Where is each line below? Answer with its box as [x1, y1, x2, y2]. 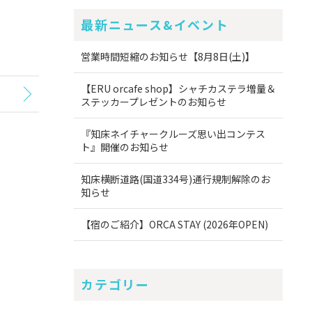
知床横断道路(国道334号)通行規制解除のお [81, 172, 270, 187]
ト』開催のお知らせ [81, 140, 169, 155]
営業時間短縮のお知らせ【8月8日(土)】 [81, 49, 255, 64]
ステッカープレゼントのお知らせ [81, 95, 226, 109]
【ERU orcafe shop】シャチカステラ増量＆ [81, 81, 276, 96]
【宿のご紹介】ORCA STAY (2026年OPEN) [81, 217, 268, 232]
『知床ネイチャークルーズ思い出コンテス [81, 127, 265, 141]
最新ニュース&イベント [81, 15, 229, 34]
